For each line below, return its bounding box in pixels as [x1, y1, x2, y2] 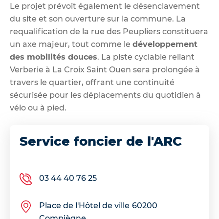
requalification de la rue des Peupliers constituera [10, 27, 208, 37]
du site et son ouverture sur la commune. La [10, 14, 186, 24]
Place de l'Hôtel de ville [39, 200, 130, 210]
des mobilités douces [10, 52, 97, 62]
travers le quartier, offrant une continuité [10, 78, 175, 88]
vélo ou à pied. [10, 103, 66, 113]
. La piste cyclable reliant [97, 52, 195, 62]
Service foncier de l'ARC [20, 133, 182, 149]
